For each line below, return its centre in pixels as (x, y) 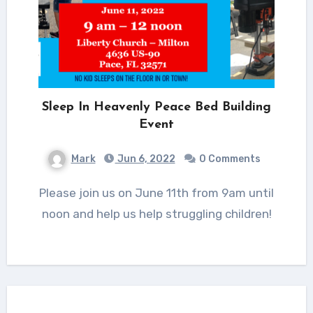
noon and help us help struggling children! (156, 213)
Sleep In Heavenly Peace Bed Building (156, 107)
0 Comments (230, 159)
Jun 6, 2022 (145, 159)
